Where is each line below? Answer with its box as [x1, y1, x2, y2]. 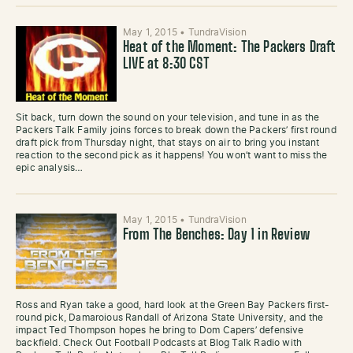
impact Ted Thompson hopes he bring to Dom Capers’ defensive [16, 325, 304, 335]
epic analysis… [16, 163, 84, 173]
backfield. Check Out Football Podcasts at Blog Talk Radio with [16, 338, 303, 347]
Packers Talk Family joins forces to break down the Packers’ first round [16, 125, 336, 135]
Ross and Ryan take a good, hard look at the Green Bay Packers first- [16, 300, 330, 310]
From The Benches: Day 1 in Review [123, 229, 310, 243]
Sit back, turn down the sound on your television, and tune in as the [16, 113, 320, 122]
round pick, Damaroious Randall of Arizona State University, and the [16, 313, 324, 322]
